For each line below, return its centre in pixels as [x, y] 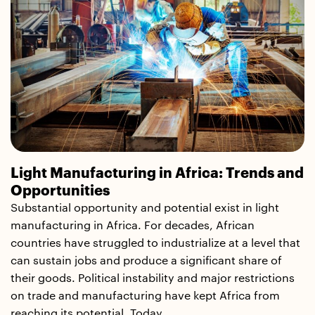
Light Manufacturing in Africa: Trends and [157, 173]
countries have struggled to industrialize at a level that [155, 243]
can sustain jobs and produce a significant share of [146, 261]
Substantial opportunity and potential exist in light [145, 208]
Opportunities [60, 191]
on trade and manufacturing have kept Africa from [145, 296]
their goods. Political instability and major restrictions [153, 278]
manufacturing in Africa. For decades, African [133, 225]
